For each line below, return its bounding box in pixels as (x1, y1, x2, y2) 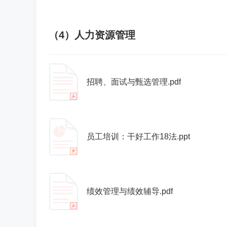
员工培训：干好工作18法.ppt (87, 132, 190, 141)
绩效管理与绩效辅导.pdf (87, 187, 173, 196)
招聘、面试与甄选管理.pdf (87, 78, 181, 86)
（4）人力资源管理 (49, 29, 135, 41)
